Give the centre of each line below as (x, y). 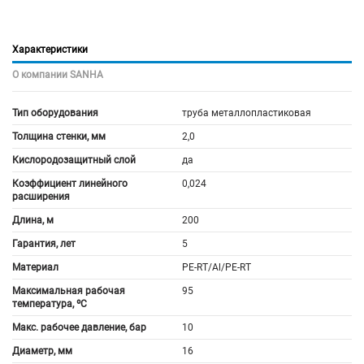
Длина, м (33, 220)
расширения (41, 196)
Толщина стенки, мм (59, 136)
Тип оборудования (55, 113)
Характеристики (50, 49)
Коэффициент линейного (70, 183)
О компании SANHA (58, 74)
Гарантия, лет (44, 243)
